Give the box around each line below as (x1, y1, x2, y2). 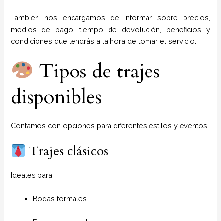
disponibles (11, 83, 102, 111)
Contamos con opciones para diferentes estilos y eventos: (11, 121, 209, 130)
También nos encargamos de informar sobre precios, (11, 13, 210, 22)
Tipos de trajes (34, 58, 160, 85)
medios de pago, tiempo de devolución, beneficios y (11, 25, 210, 34)
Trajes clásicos (26, 143, 109, 160)
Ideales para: (11, 171, 54, 180)
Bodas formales (33, 194, 87, 203)
